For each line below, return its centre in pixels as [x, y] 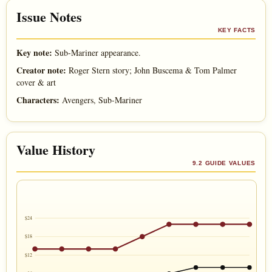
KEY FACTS [236, 30]
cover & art [36, 82]
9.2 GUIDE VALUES [224, 163]
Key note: [34, 52]
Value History [56, 149]
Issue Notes [49, 16]
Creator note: [41, 70]
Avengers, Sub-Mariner [101, 100]
